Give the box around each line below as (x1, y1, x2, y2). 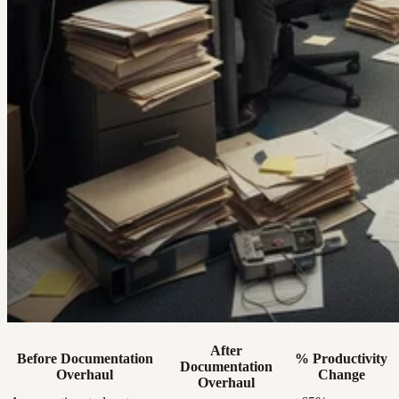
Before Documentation (16, 351, 153, 367)
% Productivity (295, 351, 387, 367)
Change (317, 367, 365, 383)
